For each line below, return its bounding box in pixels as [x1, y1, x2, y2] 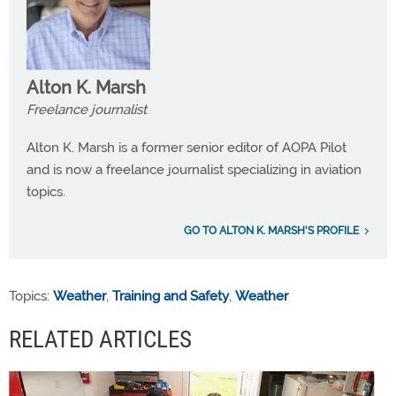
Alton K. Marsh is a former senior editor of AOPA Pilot [27, 139, 346, 156]
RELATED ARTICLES [9, 324, 192, 354]
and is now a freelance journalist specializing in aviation [27, 161, 362, 178]
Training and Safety [112, 287, 229, 304]
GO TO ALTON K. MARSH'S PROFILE [184, 224, 359, 237]
